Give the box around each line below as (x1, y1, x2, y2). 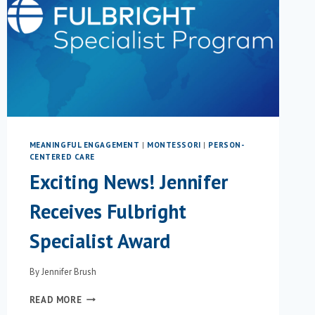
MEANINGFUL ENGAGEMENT (29, 140, 140, 150)
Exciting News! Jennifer (29, 169, 228, 195)
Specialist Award (29, 228, 170, 255)
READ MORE (29, 293, 82, 306)
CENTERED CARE (29, 152, 95, 162)
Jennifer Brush (41, 265, 96, 278)
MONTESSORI (147, 140, 201, 150)
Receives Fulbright (29, 198, 186, 225)
